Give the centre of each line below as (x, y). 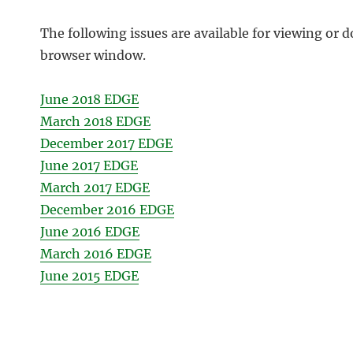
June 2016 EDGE (90, 232)
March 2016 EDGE (96, 254)
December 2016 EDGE (107, 210)
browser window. (93, 56)
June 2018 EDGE (89, 100)
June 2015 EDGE (89, 276)
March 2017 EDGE (95, 188)
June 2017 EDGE (89, 166)
